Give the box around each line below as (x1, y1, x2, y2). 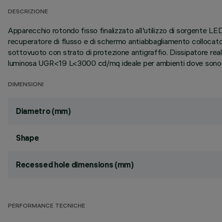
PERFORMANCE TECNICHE (8, 203, 85, 210)
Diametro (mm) (16, 106, 71, 116)
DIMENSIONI (8, 82, 44, 88)
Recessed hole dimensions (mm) (16, 160, 134, 169)
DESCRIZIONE (8, 9, 48, 15)
